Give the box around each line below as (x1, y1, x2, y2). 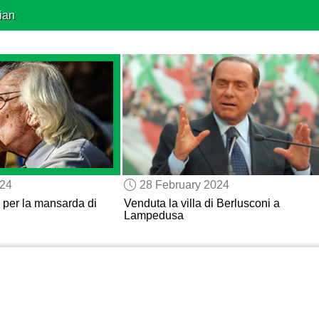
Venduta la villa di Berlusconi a (123, 197, 280, 210)
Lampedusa (123, 209, 184, 222)
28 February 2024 (139, 178, 229, 191)
